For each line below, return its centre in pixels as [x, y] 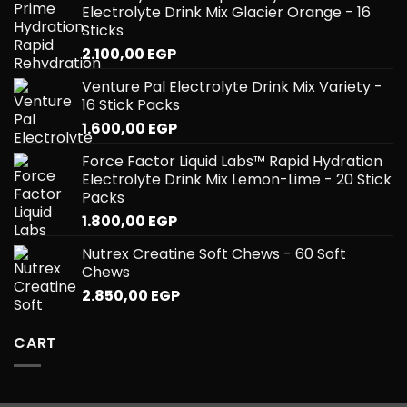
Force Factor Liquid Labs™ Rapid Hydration [232, 162]
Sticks [103, 31]
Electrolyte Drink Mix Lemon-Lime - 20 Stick [237, 180]
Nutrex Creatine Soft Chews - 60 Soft [214, 254]
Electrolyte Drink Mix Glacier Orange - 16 [226, 13]
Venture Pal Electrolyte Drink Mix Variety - [232, 87]
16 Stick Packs [131, 105]
